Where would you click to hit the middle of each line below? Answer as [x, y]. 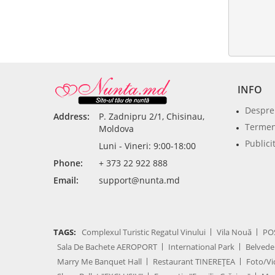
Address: [72, 116]
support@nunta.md [139, 180]
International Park [201, 247]
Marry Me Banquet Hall [99, 261]
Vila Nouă [234, 232]
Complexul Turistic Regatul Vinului [144, 232]
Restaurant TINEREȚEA [194, 261]
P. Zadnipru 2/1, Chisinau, [152, 116]
